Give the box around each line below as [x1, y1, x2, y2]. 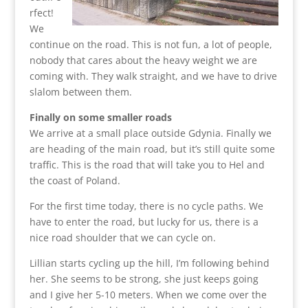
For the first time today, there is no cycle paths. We [29, 199, 263, 212]
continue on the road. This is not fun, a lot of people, [29, 37, 272, 51]
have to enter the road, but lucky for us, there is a [29, 214, 258, 228]
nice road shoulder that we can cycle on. [29, 230, 216, 244]
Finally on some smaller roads [29, 110, 172, 124]
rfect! [29, 5, 54, 19]
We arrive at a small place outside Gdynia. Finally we [29, 126, 272, 140]
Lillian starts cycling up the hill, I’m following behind [29, 256, 269, 269]
